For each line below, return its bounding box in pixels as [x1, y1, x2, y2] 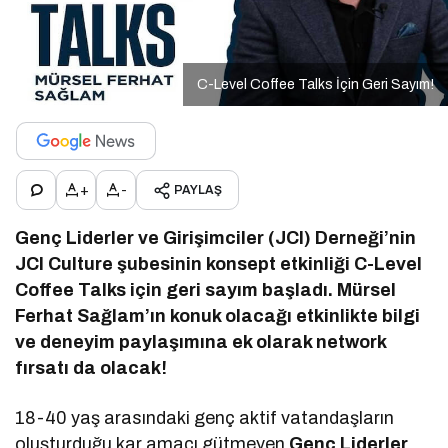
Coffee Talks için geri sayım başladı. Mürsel [15, 280, 397, 301]
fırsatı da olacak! [15, 358, 168, 379]
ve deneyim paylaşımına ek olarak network [15, 332, 387, 353]
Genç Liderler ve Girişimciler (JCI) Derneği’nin [15, 228, 417, 249]
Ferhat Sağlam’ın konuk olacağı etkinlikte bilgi [15, 306, 421, 327]
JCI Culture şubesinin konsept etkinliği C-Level [15, 254, 423, 275]
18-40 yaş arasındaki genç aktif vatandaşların [15, 408, 395, 429]
